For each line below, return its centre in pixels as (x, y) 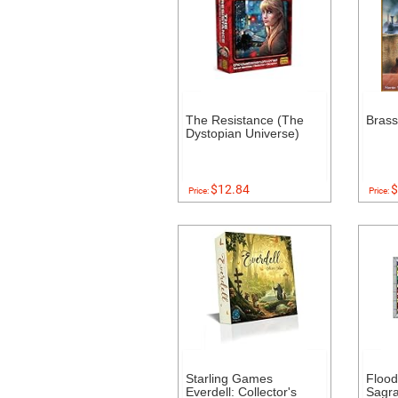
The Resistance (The (244, 120)
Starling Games (229, 378)
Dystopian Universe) (242, 133)
